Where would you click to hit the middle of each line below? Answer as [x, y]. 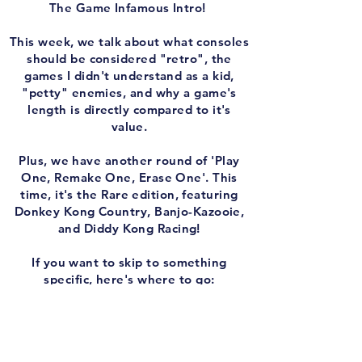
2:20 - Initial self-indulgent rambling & [129, 347]
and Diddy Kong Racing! [129, 228]
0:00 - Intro [129, 313]
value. [129, 126]
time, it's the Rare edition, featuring [129, 194]
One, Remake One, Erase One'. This [129, 177]
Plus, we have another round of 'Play [129, 160]
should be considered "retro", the [129, 59]
